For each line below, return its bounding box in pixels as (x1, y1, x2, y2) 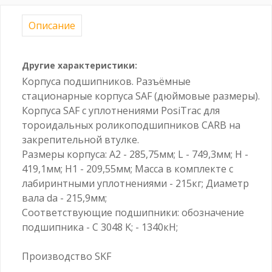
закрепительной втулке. (22, 132, 139, 146)
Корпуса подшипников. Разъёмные (22, 74, 191, 88)
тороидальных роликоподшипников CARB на (22, 118, 240, 132)
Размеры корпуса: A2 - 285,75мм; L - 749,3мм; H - (22, 147, 248, 161)
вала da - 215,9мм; (22, 191, 107, 205)
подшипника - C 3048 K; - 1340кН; (22, 220, 178, 234)
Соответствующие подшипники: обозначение (22, 205, 244, 219)
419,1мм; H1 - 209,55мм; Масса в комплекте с (22, 161, 233, 175)
